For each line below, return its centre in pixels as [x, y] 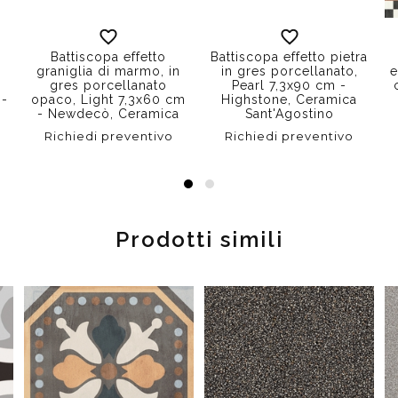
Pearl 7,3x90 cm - [290, 86]
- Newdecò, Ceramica [109, 114]
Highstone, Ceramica [290, 100]
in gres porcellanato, [289, 72]
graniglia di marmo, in [109, 72]
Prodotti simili [199, 240]
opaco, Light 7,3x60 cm [109, 100]
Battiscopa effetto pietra [290, 57]
